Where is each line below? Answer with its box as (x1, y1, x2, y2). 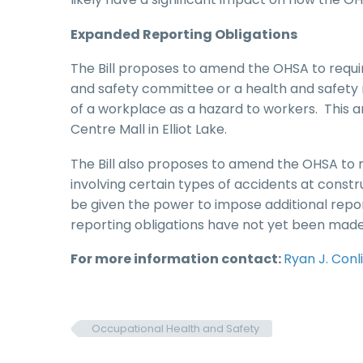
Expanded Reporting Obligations (70, 24, 297, 44)
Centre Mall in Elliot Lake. (70, 120, 227, 139)
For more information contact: (70, 250, 284, 269)
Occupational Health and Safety (92, 321, 259, 337)
